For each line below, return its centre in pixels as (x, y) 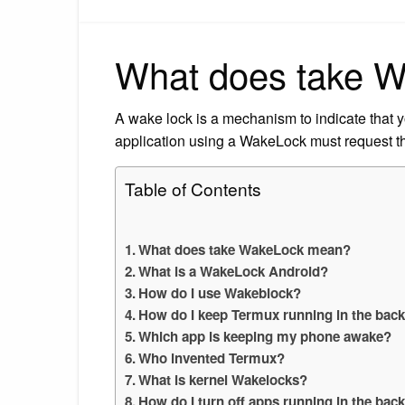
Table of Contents (193, 188)
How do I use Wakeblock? (220, 292)
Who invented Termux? (212, 358)
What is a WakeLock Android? (234, 271)
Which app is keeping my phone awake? (265, 336)
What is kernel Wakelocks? (223, 379)
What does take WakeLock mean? (245, 249)
